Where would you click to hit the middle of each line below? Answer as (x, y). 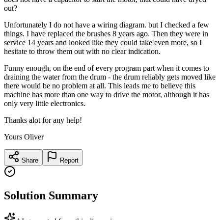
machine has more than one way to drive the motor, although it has (107, 94)
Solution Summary (51, 195)
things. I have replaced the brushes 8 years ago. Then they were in (106, 33)
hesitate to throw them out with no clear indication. (82, 51)
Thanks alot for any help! (43, 120)
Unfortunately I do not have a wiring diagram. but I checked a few (107, 25)
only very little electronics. (45, 103)
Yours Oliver (24, 137)
